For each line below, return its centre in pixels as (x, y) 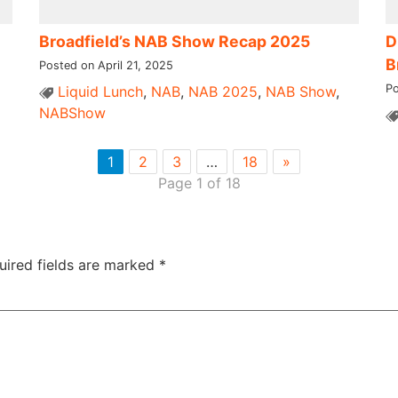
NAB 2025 (223, 91)
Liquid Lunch (100, 91)
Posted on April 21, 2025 (106, 65)
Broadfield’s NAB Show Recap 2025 (174, 41)
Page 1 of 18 (199, 183)
